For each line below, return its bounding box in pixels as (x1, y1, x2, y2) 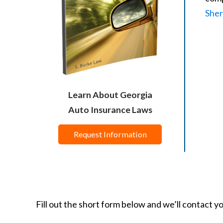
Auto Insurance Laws (68, 104, 152, 115)
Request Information (73, 129, 147, 139)
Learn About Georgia (68, 89, 152, 101)
